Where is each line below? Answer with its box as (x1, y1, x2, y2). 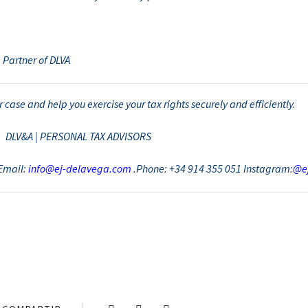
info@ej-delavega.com (27, 162, 131, 175)
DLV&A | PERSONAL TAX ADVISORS (5, 129, 151, 143)
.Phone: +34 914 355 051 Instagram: (133, 162, 293, 175)
